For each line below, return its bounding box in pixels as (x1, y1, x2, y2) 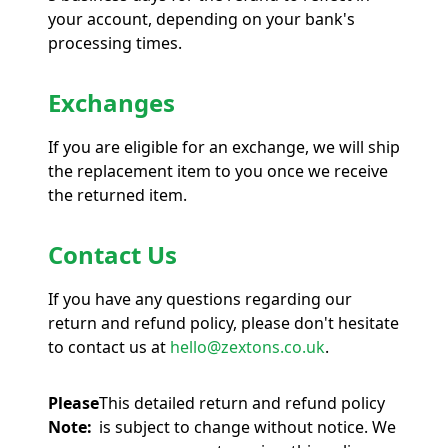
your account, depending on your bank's (48, 7, 355, 30)
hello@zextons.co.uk (170, 335, 325, 358)
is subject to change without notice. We (99, 415, 396, 438)
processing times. (48, 31, 182, 54)
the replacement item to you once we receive (48, 159, 388, 182)
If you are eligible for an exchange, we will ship (48, 135, 400, 158)
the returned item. (48, 183, 187, 206)
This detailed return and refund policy (99, 391, 385, 414)
